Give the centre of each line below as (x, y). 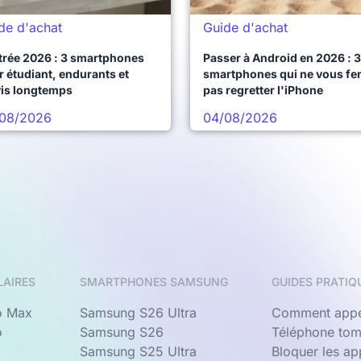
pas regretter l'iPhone (263, 90)
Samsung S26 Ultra (138, 313)
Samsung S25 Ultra (138, 351)
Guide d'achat (245, 27)
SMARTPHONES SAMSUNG (154, 282)
